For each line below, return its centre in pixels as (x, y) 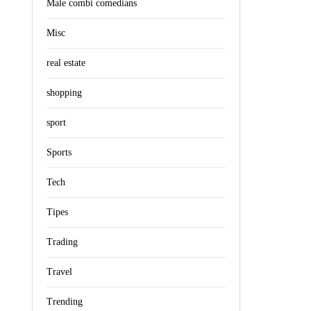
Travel (59, 272)
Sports (59, 152)
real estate (66, 63)
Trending (65, 302)
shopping (64, 93)
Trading (62, 242)
